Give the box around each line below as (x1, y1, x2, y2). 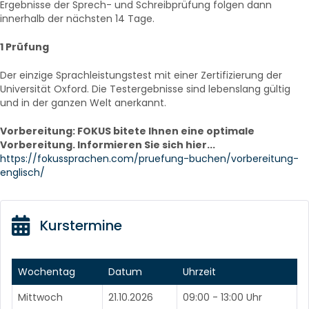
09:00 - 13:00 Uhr (183, 290, 262, 304)
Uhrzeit (183, 265, 216, 279)
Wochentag (18, 265, 75, 279)
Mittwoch (18, 290, 63, 304)
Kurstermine (40, 216, 122, 235)
